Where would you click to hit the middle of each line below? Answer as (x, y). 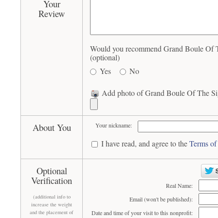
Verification (52, 180)
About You (52, 127)
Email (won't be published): (161, 199)
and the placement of (52, 212)
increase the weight (52, 204)
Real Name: (179, 185)
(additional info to (52, 197)
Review (52, 13)
